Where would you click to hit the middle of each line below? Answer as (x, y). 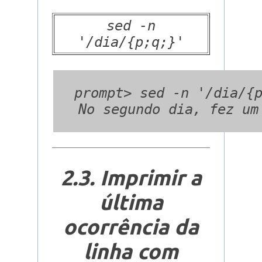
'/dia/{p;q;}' (131, 42)
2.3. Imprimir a (131, 177)
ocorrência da (131, 226)
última (131, 202)
